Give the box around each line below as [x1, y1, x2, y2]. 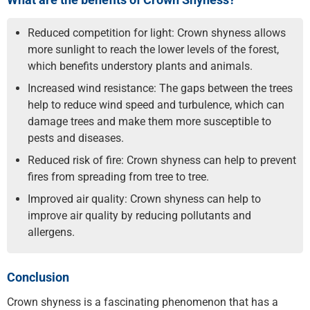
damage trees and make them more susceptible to [28, 114, 271, 128]
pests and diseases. [28, 131, 124, 145]
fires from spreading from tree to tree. [28, 170, 209, 183]
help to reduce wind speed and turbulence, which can [28, 98, 284, 111]
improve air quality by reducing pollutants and [28, 208, 251, 222]
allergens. [28, 225, 75, 239]
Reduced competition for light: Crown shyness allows [28, 26, 286, 39]
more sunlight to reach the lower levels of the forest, [28, 42, 279, 56]
